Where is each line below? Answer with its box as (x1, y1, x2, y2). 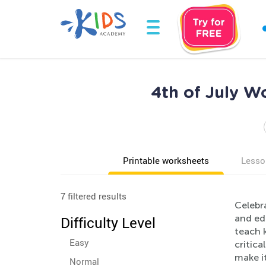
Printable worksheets (123, 154, 209, 166)
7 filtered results (61, 190, 126, 202)
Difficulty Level (61, 213, 156, 232)
